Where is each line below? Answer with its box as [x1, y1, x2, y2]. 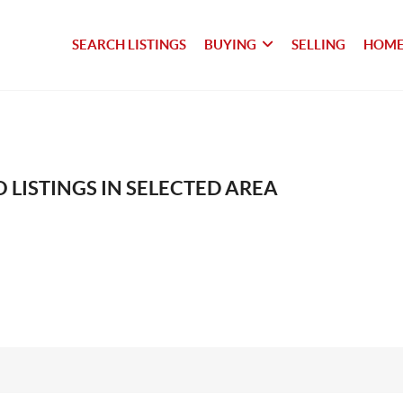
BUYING [204, 37, 257, 52]
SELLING [291, 37, 346, 52]
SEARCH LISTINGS [72, 37, 187, 52]
